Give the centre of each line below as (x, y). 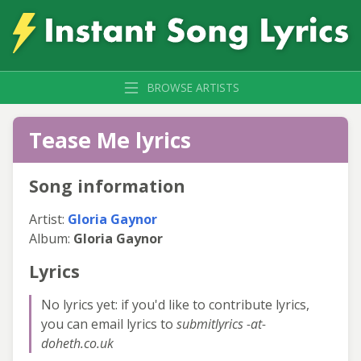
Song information (107, 185)
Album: (51, 238)
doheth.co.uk (77, 343)
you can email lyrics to (109, 324)
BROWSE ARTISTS (193, 87)
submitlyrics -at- (221, 324)
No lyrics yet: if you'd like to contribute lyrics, (175, 304)
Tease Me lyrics (110, 139)
